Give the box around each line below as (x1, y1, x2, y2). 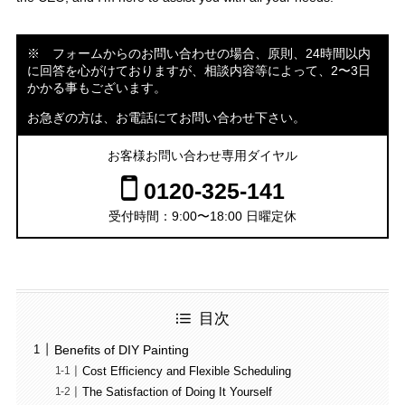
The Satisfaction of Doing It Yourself (82, 386, 273, 400)
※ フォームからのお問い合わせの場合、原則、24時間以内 (26, 46, 371, 61)
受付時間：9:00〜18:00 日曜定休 (108, 209, 297, 224)
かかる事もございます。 (26, 80, 166, 96)
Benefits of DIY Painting (53, 342, 189, 357)
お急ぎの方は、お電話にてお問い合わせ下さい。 (26, 110, 306, 126)
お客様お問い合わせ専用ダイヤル (108, 148, 297, 164)
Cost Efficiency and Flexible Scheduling (82, 365, 292, 379)
